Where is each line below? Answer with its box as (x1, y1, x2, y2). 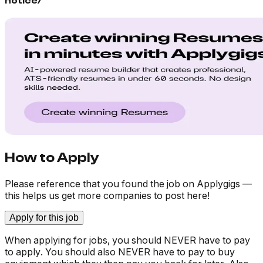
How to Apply (5, 150, 99, 166)
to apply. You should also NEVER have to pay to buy (5, 245, 235, 258)
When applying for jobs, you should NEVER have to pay (5, 234, 250, 246)
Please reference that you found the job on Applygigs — (5, 177, 252, 190)
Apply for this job (9, 212, 79, 222)
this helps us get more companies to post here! (5, 189, 210, 201)
